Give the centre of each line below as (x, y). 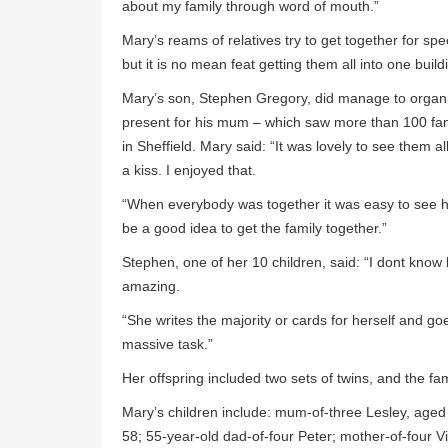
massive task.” (167, 344)
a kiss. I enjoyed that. (189, 170)
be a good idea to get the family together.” (254, 228)
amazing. (151, 286)
